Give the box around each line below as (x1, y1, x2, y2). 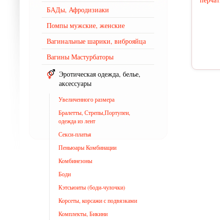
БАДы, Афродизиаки (47, 5, 109, 14)
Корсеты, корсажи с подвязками (58, 196, 137, 204)
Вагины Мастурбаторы (47, 52, 113, 61)
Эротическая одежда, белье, (59, 69, 140, 79)
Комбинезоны (58, 157, 92, 165)
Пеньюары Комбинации (58, 143, 116, 151)
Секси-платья (58, 130, 91, 138)
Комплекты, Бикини (58, 210, 108, 218)
